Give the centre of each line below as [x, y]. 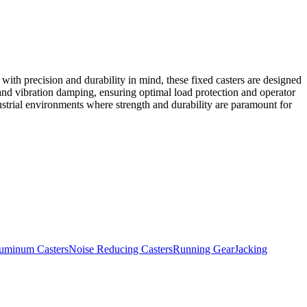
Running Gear [204, 249]
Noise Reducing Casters [121, 249]
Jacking [251, 249]
